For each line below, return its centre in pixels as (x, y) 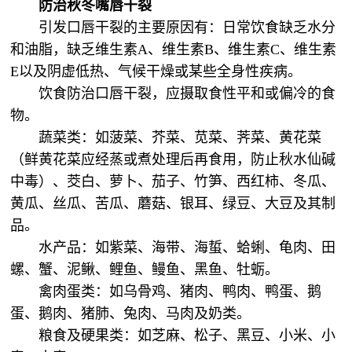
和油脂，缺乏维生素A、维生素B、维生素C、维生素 (174, 49)
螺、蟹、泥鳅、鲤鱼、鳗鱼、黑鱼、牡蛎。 (147, 269)
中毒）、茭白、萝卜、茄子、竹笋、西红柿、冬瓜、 (173, 181)
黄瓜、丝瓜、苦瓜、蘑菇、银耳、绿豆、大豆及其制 (173, 203)
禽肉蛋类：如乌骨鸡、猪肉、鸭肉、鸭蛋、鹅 (180, 291)
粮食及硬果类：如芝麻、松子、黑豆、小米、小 (187, 335)
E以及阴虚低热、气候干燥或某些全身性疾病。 (156, 71)
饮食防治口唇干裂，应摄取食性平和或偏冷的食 (187, 93)
